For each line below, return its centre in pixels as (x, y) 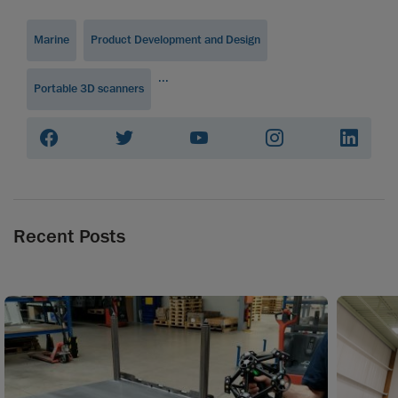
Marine (52, 40)
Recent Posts (69, 237)
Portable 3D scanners (89, 89)
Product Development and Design (175, 40)
